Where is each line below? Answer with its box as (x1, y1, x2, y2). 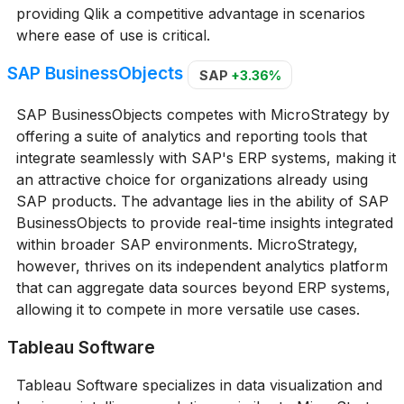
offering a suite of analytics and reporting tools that (15, 126, 367, 145)
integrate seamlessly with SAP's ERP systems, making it (15, 148, 396, 167)
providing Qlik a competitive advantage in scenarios (15, 5, 365, 23)
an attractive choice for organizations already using (15, 170, 368, 188)
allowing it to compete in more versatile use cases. (15, 299, 360, 318)
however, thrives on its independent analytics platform (15, 256, 388, 275)
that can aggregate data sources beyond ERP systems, (15, 278, 390, 297)
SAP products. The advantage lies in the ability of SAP (15, 191, 389, 210)
